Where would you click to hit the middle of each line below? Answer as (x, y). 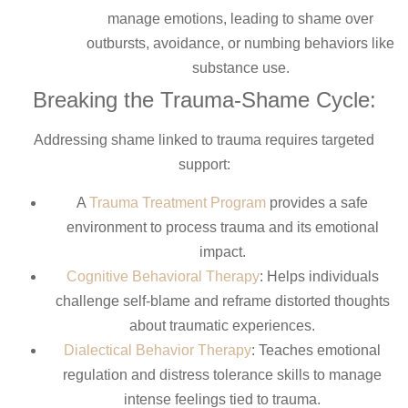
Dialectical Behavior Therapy (158, 350)
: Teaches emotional (316, 350)
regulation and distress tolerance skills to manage (222, 374)
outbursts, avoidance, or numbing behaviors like (240, 44)
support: (204, 165)
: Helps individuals (319, 276)
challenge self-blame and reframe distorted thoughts (222, 301)
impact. (222, 251)
